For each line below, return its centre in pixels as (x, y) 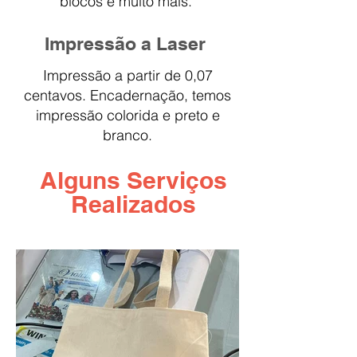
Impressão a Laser (127, 43)
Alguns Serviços (133, 180)
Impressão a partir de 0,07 (127, 75)
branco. (127, 135)
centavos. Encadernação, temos (127, 95)
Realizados (133, 204)
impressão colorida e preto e (127, 115)
